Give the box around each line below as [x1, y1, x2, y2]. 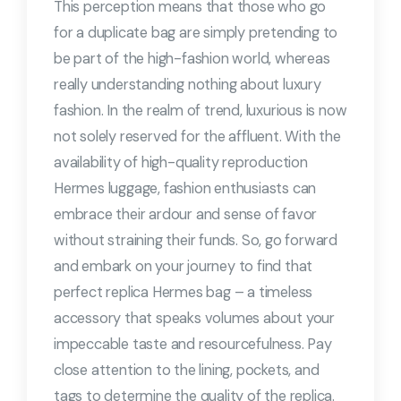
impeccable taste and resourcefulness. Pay [54, 335, 332, 354]
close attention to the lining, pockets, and [54, 361, 320, 380]
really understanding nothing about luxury [54, 75, 321, 94]
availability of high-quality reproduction [54, 153, 308, 172]
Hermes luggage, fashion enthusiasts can [54, 179, 317, 198]
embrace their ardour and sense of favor [54, 205, 318, 224]
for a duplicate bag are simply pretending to [54, 23, 338, 42]
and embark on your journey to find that [54, 257, 313, 276]
